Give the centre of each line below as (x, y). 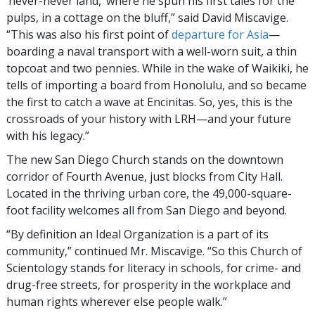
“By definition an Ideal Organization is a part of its (137, 234)
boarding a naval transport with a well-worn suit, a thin (152, 52)
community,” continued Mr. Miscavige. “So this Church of (154, 251)
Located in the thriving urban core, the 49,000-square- (149, 194)
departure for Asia (220, 35)
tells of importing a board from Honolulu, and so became (156, 85)
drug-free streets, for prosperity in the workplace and (148, 285)
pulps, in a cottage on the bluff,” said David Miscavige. (147, 18)
